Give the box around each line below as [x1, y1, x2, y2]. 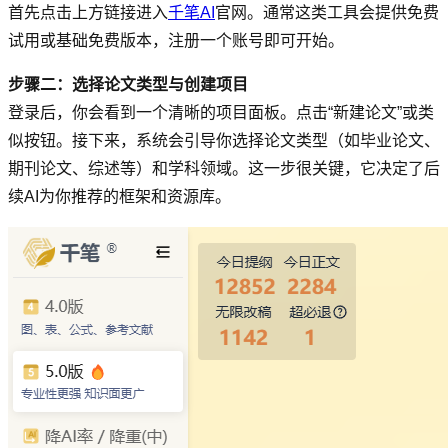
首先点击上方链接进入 [8, 3, 168, 21]
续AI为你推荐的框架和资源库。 [8, 187, 231, 205]
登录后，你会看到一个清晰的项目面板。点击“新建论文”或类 [8, 103, 434, 121]
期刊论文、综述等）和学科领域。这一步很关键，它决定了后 [8, 159, 440, 177]
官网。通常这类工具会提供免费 [215, 3, 439, 21]
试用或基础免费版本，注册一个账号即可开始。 [8, 31, 344, 49]
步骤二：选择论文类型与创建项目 [8, 75, 248, 93]
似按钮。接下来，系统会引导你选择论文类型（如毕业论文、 [8, 131, 440, 149]
